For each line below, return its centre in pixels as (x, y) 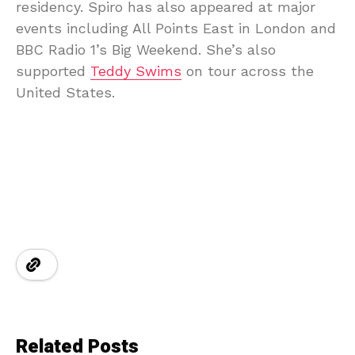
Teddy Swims (136, 71)
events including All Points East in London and (176, 28)
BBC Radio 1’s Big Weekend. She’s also (146, 49)
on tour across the (248, 71)
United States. (65, 92)
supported (53, 71)
